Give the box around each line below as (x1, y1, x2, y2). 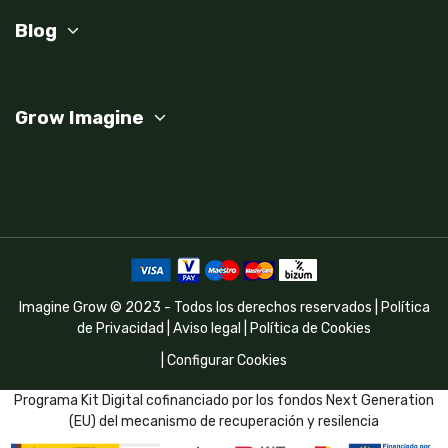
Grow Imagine (15, 106, 144, 129)
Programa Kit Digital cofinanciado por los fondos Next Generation (14, 391, 434, 409)
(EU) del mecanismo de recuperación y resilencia (69, 412, 379, 430)
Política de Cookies (250, 319, 371, 337)
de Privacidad (77, 319, 164, 337)
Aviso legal (173, 319, 241, 337)
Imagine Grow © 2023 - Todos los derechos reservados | (18, 298, 381, 316)
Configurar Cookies (167, 351, 287, 369)
